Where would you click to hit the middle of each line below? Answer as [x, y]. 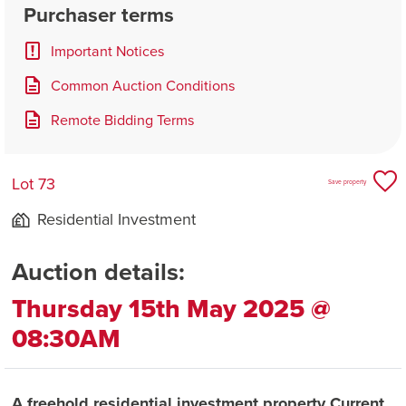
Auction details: [98, 272]
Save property [347, 182]
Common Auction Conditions [143, 85]
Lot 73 [34, 184]
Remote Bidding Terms [122, 120]
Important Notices [107, 51]
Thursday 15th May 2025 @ [171, 309]
